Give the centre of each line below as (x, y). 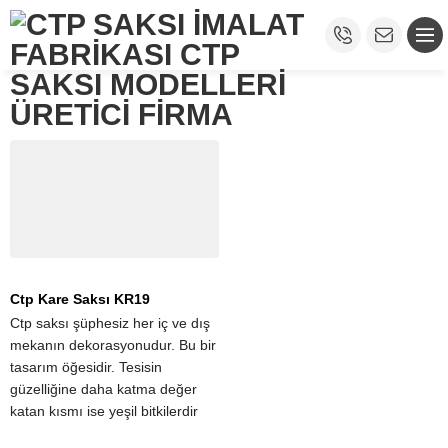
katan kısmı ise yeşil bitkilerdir (104, 410)
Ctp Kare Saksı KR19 (80, 298)
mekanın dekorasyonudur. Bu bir (113, 344)
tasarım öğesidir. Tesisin (86, 366)
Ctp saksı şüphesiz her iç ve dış (110, 322)
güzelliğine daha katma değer (103, 388)
